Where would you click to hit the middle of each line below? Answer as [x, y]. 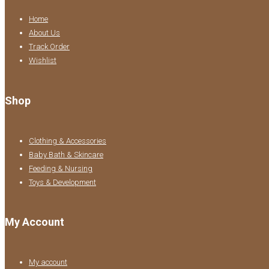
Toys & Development [62, 182]
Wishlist [43, 60]
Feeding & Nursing [61, 168]
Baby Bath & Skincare [66, 154]
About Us [44, 32]
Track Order [49, 46]
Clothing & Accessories [68, 141]
